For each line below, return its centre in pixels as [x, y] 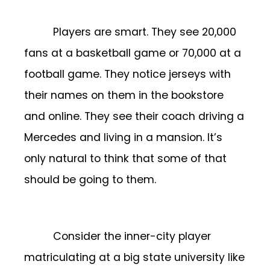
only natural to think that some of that [125, 158]
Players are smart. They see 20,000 [145, 32]
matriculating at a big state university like [134, 258]
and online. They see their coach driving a [134, 116]
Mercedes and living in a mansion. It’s [123, 137]
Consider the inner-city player [132, 237]
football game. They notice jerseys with [127, 74]
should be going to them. [90, 179]
